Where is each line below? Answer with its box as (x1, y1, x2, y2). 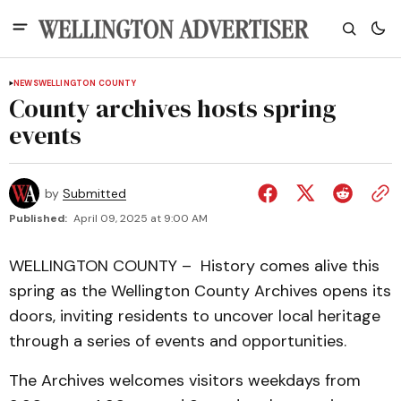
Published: (9, 211, 67, 226)
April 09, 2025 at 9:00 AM (73, 211, 208, 226)
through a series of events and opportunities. (9, 330, 346, 352)
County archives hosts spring (9, 91, 337, 125)
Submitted (63, 185, 126, 201)
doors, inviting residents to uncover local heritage (9, 305, 380, 327)
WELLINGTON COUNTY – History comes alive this (9, 255, 380, 277)
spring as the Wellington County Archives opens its (9, 280, 391, 302)
